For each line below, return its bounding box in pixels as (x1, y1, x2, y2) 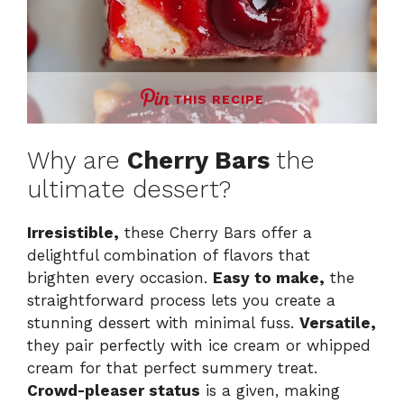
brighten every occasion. (27, 269, 213, 288)
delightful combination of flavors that (27, 246, 310, 265)
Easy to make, (213, 269, 325, 288)
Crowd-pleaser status (27, 381, 200, 400)
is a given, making (200, 381, 340, 400)
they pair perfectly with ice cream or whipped (27, 336, 371, 355)
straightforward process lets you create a (27, 291, 335, 310)
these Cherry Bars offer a (119, 224, 312, 243)
